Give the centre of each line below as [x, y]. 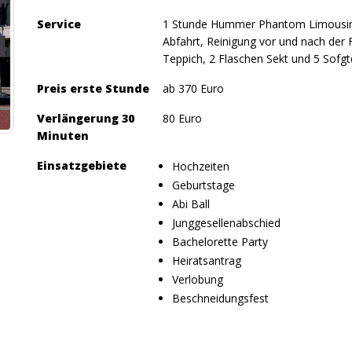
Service [59, 24]
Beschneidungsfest [220, 298]
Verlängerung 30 [85, 118]
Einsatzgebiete [81, 165]
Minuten [62, 136]
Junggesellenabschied [226, 223]
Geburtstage [203, 185]
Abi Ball [191, 204]
